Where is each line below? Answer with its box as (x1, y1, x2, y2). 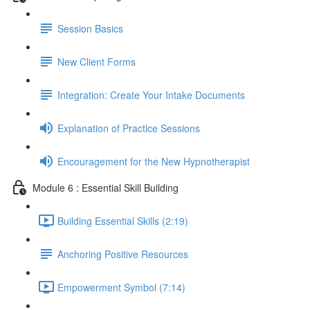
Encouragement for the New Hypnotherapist (57, 154, 250, 168)
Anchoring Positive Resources (57, 246, 188, 261)
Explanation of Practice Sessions (57, 120, 200, 135)
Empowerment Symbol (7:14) (57, 280, 185, 294)
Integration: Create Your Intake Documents (57, 87, 245, 102)
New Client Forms (57, 54, 136, 69)
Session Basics (57, 21, 123, 35)
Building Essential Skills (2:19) (57, 213, 188, 228)
